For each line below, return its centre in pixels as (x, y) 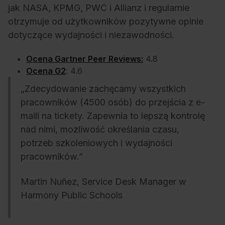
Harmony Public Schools (72, 195)
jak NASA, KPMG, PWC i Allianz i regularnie (99, 8)
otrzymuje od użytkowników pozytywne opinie (106, 21)
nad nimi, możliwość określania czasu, (100, 130)
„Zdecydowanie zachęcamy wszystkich (103, 89)
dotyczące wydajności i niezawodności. (91, 35)
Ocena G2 (46, 71)
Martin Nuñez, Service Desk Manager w (103, 181)
